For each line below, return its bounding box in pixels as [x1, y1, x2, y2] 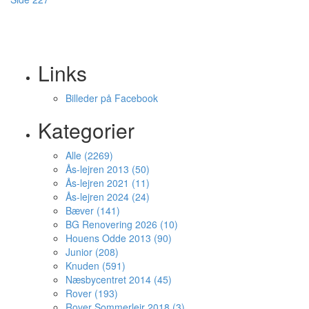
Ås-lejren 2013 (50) [66, 162, 150, 176]
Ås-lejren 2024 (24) [66, 190, 150, 203]
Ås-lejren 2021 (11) [66, 176, 150, 190]
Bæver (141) [66, 203, 120, 217]
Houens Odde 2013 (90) [66, 231, 172, 245]
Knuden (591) [66, 259, 126, 272]
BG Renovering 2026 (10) [66, 217, 178, 231]
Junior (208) [66, 245, 119, 259]
